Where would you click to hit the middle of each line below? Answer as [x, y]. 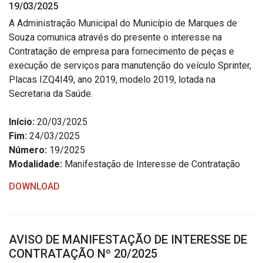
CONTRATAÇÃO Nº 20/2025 [83, 254]
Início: [22, 122]
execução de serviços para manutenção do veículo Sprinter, [130, 65]
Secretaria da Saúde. [51, 94]
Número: [28, 150]
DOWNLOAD [34, 186]
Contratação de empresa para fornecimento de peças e [122, 51]
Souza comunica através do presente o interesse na [115, 37]
